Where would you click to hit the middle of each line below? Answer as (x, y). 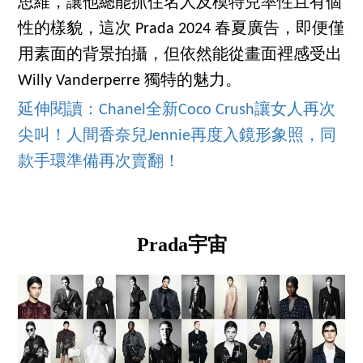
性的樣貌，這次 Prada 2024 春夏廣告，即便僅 (181, 29)
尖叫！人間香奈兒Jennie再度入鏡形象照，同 (177, 136)
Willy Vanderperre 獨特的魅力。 (130, 81)
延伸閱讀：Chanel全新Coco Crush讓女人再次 (177, 110)
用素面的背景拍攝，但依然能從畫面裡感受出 (180, 55)
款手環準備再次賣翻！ (99, 162)
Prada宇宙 (181, 244)
